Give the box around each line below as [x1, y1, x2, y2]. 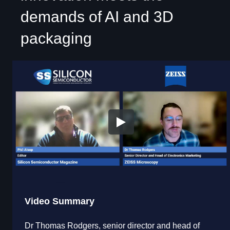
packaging [21, 30, 92, 47]
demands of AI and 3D [21, 8, 174, 26]
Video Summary [25, 196, 94, 206]
